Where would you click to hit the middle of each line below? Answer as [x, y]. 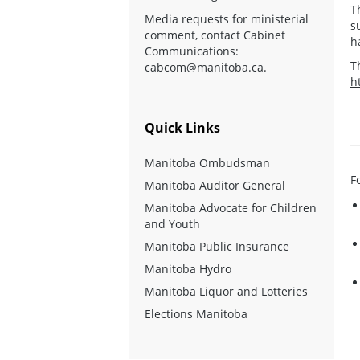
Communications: [192, 51]
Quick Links [182, 127]
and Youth [172, 223]
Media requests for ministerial [227, 18]
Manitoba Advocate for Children [231, 207]
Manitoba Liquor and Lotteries [226, 291]
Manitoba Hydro [188, 268]
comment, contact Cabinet [215, 35]
